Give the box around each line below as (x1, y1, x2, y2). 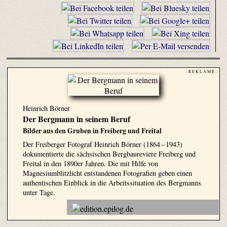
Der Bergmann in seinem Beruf (22, 112, 130, 125)
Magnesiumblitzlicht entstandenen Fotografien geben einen (22, 168, 192, 178)
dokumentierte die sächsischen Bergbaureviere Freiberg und (22, 148, 196, 159)
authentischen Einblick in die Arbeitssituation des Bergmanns (22, 177, 201, 187)
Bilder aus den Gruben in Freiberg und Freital (22, 125, 162, 136)
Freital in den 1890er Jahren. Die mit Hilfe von (22, 158, 158, 168)
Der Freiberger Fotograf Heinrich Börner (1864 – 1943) (22, 139, 182, 149)
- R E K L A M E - (186, 68, 217, 74)
